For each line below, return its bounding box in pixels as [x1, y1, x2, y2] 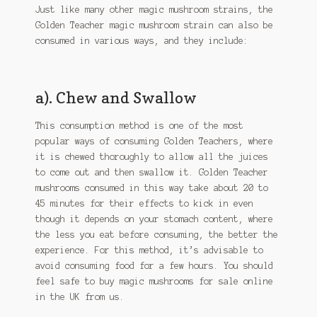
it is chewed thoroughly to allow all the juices [35, 151, 268, 161]
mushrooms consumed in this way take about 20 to [35, 183, 268, 192]
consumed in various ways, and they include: [35, 35, 248, 45]
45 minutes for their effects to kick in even [35, 198, 253, 208]
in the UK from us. [35, 292, 125, 301]
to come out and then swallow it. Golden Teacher [35, 167, 268, 177]
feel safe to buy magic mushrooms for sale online [35, 276, 273, 286]
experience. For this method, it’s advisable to [35, 245, 263, 255]
